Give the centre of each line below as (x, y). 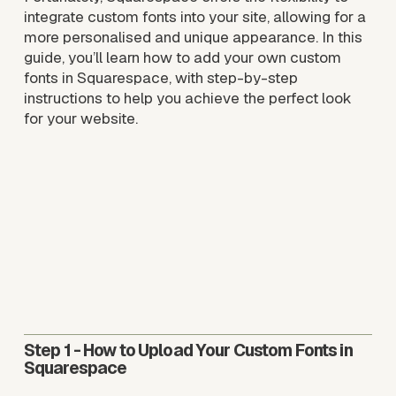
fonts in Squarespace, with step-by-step (160, 78)
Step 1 (47, 351)
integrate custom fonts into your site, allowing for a (194, 17)
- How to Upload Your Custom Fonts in (211, 351)
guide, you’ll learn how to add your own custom (182, 58)
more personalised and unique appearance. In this (193, 38)
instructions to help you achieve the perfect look (187, 99)
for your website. (80, 119)
